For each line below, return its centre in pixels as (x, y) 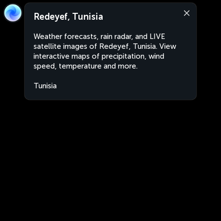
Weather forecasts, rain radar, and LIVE (99, 37)
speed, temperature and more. (86, 66)
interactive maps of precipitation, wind (99, 56)
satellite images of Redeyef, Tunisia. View (105, 46)
